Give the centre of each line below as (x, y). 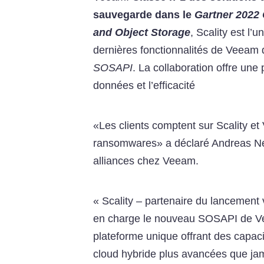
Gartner (213, 15)
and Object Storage (141, 33)
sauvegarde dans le (143, 15)
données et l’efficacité (144, 86)
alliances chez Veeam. (146, 161)
